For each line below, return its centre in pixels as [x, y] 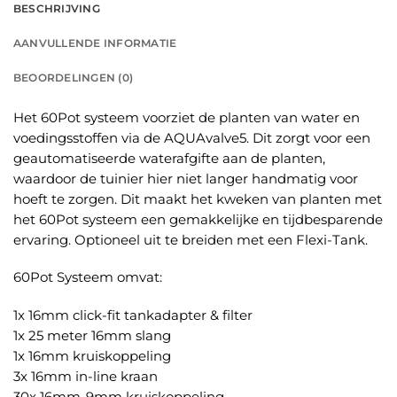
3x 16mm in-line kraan [86, 376]
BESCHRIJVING [57, 9]
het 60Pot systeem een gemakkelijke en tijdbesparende [198, 219]
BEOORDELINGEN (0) [74, 78]
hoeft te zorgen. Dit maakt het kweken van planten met [198, 199]
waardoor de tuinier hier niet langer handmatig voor [186, 179]
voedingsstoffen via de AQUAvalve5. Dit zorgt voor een [192, 138]
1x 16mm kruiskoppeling [92, 356]
